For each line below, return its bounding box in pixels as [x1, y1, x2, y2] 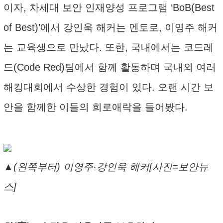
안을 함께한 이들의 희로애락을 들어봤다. [3, 102, 188, 112]
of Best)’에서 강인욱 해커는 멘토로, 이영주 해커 [3, 22, 218, 33]
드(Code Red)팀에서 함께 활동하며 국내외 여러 [3, 62, 216, 73]
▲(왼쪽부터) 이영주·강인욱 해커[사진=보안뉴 [3, 161, 208, 172]
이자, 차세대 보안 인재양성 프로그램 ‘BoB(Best [3, 2, 215, 13]
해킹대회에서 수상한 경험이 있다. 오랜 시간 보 [3, 82, 214, 93]
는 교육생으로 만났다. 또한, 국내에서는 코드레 [3, 42, 214, 53]
